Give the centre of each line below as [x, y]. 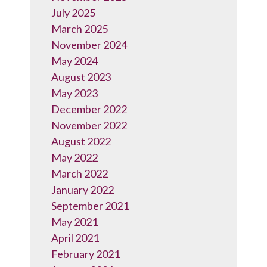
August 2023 [81, 77]
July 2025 [73, 13]
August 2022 [81, 141]
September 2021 [90, 206]
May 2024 [74, 61]
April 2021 [75, 238]
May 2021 [74, 222]
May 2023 [74, 93]
